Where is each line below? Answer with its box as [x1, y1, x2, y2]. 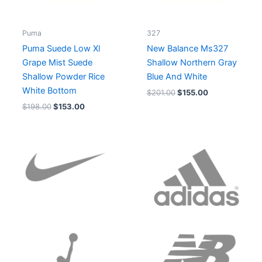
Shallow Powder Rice [22, 71, 105, 82]
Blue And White [146, 71, 207, 82]
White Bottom [22, 85, 77, 96]
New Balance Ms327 [146, 43, 228, 54]
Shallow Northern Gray [146, 57, 237, 68]
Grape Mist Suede [22, 57, 92, 68]
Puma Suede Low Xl [22, 43, 100, 54]
